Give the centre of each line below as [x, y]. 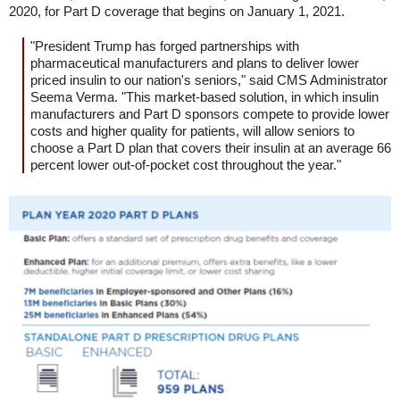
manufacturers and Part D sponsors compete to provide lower [210, 113]
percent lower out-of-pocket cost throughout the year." [186, 164]
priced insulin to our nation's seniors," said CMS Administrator [209, 79]
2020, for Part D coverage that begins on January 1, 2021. [177, 11]
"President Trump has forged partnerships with [165, 46]
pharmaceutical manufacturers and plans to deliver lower [195, 62]
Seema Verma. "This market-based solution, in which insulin [204, 96]
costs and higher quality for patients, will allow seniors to [192, 130]
